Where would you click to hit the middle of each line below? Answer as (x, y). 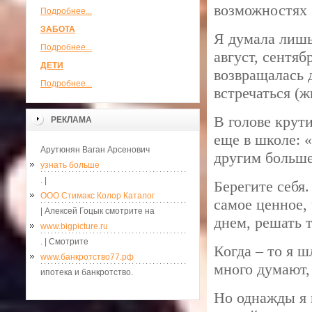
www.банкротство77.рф (87, 257)
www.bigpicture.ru (74, 226)
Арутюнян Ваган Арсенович (95, 150)
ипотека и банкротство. (87, 272)
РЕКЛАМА (71, 120)
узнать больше (70, 165)
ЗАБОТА (58, 29)
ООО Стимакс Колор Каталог (97, 196)
